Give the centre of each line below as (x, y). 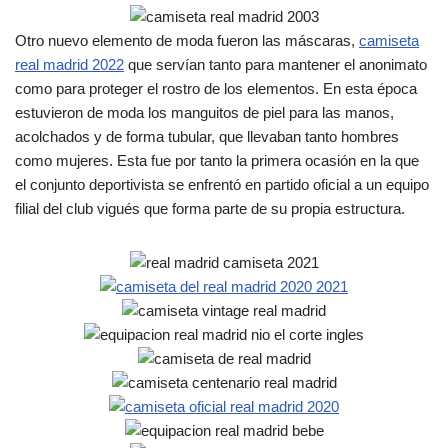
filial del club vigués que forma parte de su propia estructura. (210, 208)
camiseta (389, 40)
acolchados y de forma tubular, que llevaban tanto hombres (207, 136)
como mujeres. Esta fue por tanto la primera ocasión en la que (217, 160)
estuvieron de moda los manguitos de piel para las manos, (204, 112)
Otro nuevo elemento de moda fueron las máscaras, (187, 40)
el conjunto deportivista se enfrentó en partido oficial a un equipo (222, 184)
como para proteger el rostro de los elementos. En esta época (216, 88)
